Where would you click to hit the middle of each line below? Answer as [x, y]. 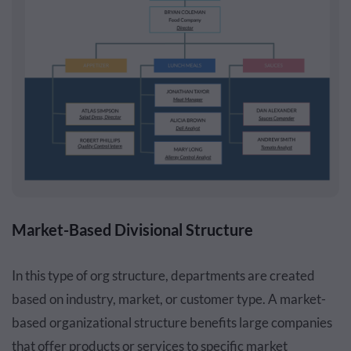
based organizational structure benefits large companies [172, 323]
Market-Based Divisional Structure [132, 230]
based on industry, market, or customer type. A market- [169, 299]
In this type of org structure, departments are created [163, 276]
